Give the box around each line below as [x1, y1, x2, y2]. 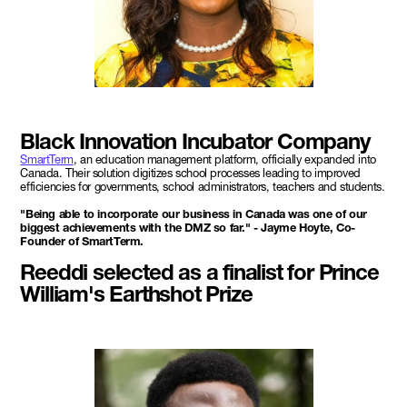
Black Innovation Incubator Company [20, 127, 370, 154]
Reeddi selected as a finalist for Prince [20, 258, 379, 285]
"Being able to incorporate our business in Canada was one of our [20, 206, 367, 221]
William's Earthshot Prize [20, 280, 253, 307]
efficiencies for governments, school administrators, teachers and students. [20, 179, 385, 194]
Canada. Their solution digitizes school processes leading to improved [20, 165, 361, 180]
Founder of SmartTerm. [20, 233, 144, 248]
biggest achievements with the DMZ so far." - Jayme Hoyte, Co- [20, 220, 355, 234]
